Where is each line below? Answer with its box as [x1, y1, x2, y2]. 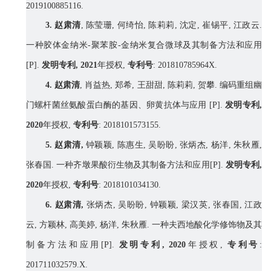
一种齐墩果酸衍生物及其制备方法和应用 [56, 160, 210, 170]
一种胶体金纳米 [26, 41, 88, 50]
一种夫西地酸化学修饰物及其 [152, 220, 262, 230]
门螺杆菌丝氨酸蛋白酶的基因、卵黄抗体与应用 [26, 100, 207, 110]
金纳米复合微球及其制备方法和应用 [120, 41, 263, 50]
